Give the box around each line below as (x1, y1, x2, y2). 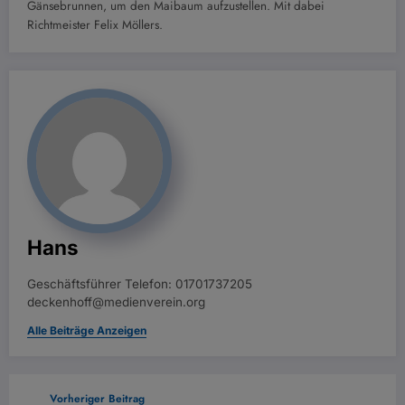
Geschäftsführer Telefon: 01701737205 (27, 276, 252, 291)
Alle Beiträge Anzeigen (27, 323, 146, 337)
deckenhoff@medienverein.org (27, 294, 205, 309)
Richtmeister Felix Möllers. (27, 15, 163, 33)
